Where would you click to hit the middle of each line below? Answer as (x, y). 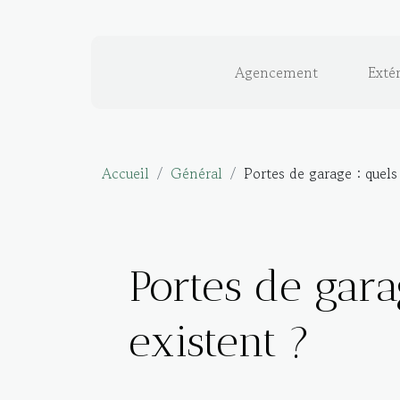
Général (196, 173)
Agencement (276, 72)
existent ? (220, 342)
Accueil (125, 173)
